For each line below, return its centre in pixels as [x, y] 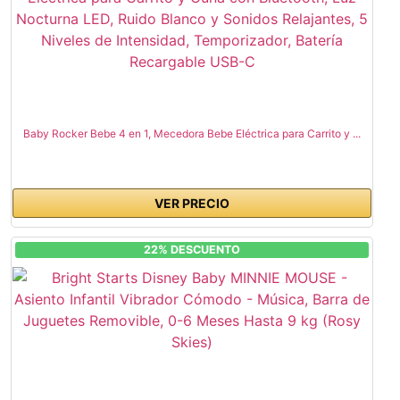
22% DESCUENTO [192, 249]
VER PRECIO [192, 203]
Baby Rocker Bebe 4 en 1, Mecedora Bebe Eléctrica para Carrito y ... [192, 133]
